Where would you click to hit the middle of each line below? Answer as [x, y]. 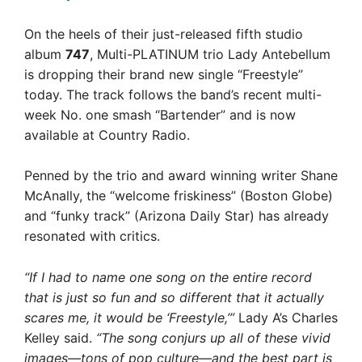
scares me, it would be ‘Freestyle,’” [129, 317]
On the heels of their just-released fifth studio [164, 34]
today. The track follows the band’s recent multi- [173, 94]
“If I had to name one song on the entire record [168, 277]
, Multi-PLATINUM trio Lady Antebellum [210, 54]
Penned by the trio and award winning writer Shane [181, 175]
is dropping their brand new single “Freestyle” [164, 74]
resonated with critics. [92, 236]
